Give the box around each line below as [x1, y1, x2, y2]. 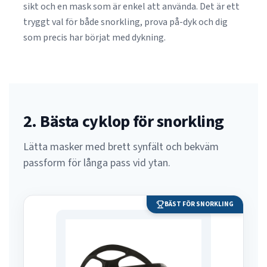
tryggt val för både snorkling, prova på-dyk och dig [23, 15, 228, 29]
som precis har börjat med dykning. [23, 31, 166, 44]
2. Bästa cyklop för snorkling [23, 110, 224, 133]
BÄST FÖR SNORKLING [164, 200, 234, 209]
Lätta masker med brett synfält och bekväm [23, 139, 219, 154]
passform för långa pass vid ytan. [23, 156, 170, 170]
